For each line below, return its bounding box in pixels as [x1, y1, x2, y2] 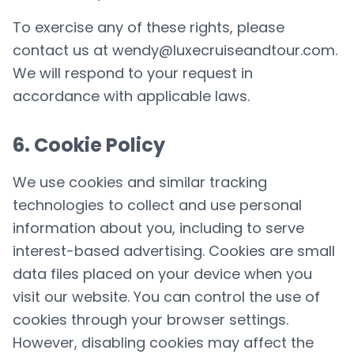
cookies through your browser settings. [13, 310, 288, 330]
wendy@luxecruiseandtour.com [112, 40, 335, 60]
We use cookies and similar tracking [13, 172, 267, 192]
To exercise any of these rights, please [13, 17, 284, 37]
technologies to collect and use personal [13, 195, 302, 215]
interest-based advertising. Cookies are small [13, 241, 335, 261]
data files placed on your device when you [13, 264, 312, 284]
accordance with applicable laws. [13, 86, 250, 106]
